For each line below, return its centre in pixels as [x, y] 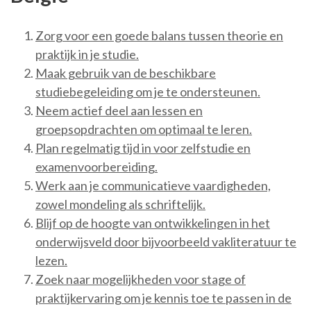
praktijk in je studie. [87, 54]
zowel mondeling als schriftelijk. [120, 204]
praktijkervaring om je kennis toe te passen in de [163, 298]
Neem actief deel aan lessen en [119, 111]
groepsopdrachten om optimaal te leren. [144, 129]
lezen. [51, 261]
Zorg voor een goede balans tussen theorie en [159, 36]
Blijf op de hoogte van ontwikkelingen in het [153, 223]
